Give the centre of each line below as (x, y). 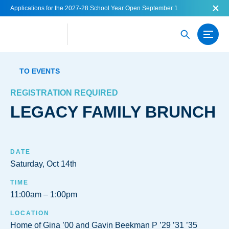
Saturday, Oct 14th (43, 164)
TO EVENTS (40, 71)
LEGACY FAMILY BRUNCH (113, 112)
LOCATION (30, 213)
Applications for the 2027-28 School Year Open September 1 (94, 8)
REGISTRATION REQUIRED (64, 93)
